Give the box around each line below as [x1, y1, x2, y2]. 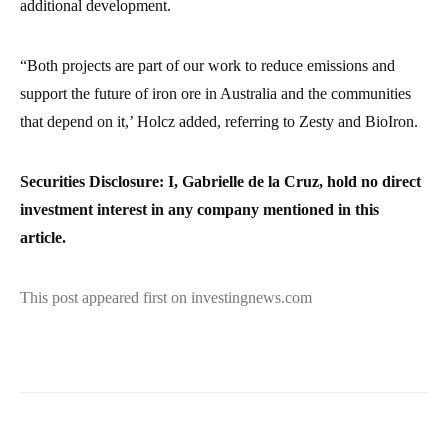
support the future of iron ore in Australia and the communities [20, 84, 411, 102]
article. [20, 228, 66, 246]
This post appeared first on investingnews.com [20, 288, 312, 306]
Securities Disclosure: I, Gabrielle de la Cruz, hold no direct [20, 172, 421, 190]
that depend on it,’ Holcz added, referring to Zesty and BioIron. [20, 112, 418, 130]
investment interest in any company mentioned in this [20, 200, 379, 218]
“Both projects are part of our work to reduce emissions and [20, 56, 395, 74]
